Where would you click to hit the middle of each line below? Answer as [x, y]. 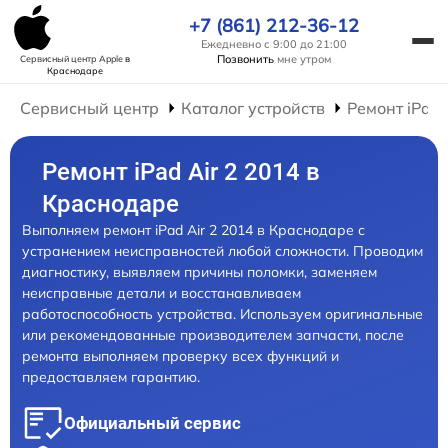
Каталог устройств [253, 108]
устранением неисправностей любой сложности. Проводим [222, 251]
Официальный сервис [152, 423]
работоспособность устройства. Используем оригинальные [222, 314]
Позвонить [245, 58]
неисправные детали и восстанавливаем [161, 293]
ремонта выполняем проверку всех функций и [180, 356]
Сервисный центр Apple [72, 58]
